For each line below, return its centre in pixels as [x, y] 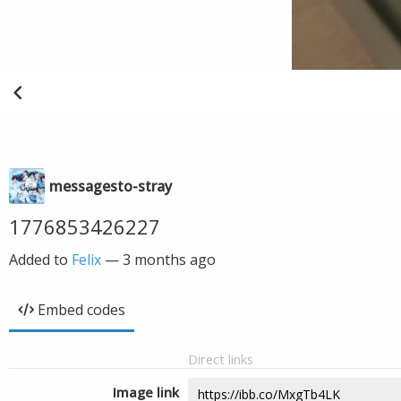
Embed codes [81, 310]
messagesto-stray [111, 186]
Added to [40, 260]
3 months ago [169, 260]
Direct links [221, 359]
